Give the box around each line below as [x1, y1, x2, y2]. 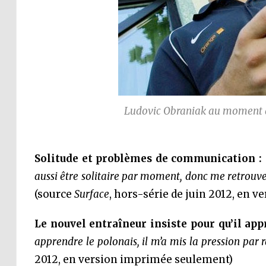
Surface [74, 188, 109, 201]
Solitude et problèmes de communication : [34, 152, 262, 165]
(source [34, 188, 74, 201]
